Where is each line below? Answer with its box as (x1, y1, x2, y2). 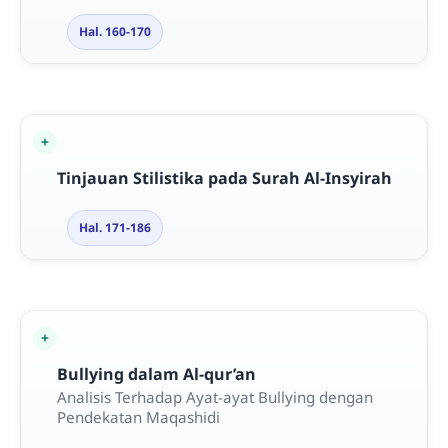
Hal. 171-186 (78, 218, 151, 236)
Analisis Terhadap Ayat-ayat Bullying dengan (56, 387, 373, 408)
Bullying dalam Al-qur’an (56, 362, 256, 385)
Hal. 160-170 (78, 22, 151, 40)
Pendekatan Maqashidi (56, 407, 220, 428)
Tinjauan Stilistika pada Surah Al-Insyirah (56, 166, 392, 189)
